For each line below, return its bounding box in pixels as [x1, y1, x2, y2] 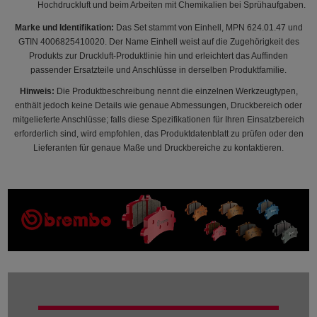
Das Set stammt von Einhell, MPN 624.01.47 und [113, 22, 303, 33]
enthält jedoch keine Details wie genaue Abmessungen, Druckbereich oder [15, 100, 302, 110]
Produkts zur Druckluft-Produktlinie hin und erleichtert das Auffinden [29, 50, 288, 61]
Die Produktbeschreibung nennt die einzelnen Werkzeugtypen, [54, 86, 298, 96]
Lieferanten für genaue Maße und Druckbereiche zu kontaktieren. [33, 142, 284, 153]
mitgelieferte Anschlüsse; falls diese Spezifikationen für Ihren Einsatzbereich [13, 114, 304, 125]
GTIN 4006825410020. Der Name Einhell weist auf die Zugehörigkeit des [18, 36, 299, 47]
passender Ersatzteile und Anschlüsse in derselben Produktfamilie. [30, 64, 287, 75]
